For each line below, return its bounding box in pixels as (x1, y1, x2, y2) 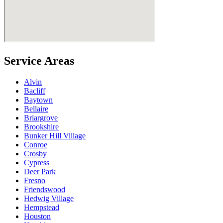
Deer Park (24, 167, 56, 176)
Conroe (24, 140, 47, 149)
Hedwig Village (24, 194, 74, 203)
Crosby (24, 149, 47, 158)
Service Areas (4, 54, 74, 68)
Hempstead (24, 203, 59, 212)
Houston (24, 212, 51, 221)
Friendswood (24, 185, 65, 194)
